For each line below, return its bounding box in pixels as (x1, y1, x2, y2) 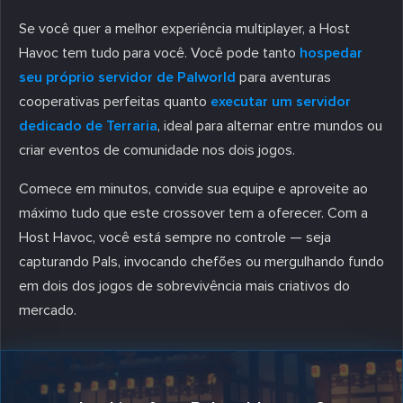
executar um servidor (210, 92, 351, 111)
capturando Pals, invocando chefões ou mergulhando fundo (19, 252, 384, 271)
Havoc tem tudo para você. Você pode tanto (19, 43, 300, 62)
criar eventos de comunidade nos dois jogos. (19, 140, 295, 159)
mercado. (19, 300, 76, 319)
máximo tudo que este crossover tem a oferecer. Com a (19, 203, 368, 222)
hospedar (300, 43, 363, 62)
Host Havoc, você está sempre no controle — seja (19, 228, 331, 246)
